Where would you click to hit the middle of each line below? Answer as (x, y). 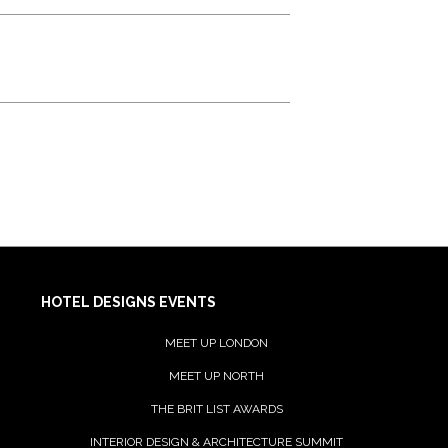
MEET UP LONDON (217, 342)
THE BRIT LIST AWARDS (216, 408)
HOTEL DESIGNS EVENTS (129, 301)
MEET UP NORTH (217, 375)
